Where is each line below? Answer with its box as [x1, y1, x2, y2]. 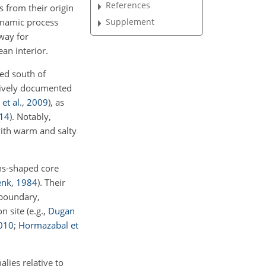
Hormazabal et [18, 219, 78, 231]
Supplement [106, 16, 155, 28]
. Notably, [12, 110, 51, 122]
